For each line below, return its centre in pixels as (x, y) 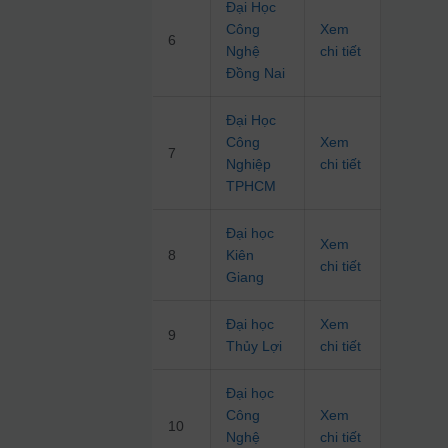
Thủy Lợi (254, 346)
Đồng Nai (256, 73)
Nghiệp (249, 164)
